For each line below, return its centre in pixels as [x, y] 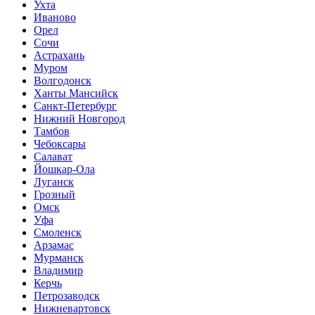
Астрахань [59, 55]
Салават [53, 156]
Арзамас [54, 245]
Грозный [54, 194]
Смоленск [58, 232]
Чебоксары [60, 144]
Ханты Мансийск [76, 93]
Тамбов [52, 131]
